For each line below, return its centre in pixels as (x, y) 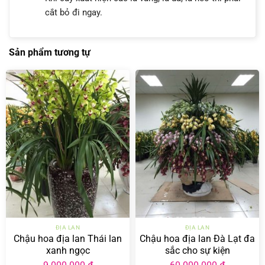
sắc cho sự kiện (197, 251)
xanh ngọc (68, 251)
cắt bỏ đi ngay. (73, 13)
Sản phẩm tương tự (50, 52)
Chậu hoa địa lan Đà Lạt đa (197, 239)
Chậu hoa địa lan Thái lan (68, 239)
